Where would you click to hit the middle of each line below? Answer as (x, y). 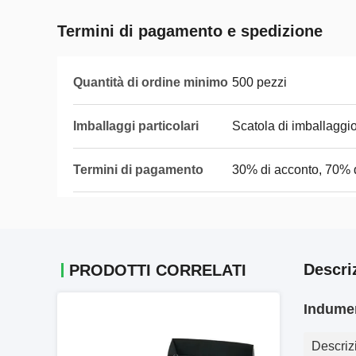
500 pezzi (259, 82)
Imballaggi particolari (136, 126)
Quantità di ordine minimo (151, 82)
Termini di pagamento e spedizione (190, 31)
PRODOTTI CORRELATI (158, 270)
